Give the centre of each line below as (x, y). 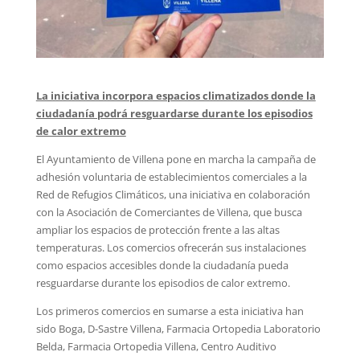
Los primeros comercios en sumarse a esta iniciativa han (170, 311)
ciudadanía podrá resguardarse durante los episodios (174, 113)
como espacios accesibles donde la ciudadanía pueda (162, 265)
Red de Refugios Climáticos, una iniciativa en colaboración (173, 194)
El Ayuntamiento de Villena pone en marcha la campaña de (176, 159)
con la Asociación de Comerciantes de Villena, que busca (169, 212)
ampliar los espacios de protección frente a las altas (157, 229)
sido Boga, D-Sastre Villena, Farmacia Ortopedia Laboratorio (178, 328)
